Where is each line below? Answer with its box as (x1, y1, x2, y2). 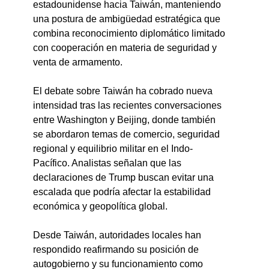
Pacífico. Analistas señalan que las (33, 158, 184, 169)
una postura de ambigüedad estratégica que (33, 14, 223, 25)
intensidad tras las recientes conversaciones (33, 100, 225, 111)
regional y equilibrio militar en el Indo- (33, 144, 193, 154)
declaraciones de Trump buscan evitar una (33, 172, 217, 183)
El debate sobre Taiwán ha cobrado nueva (33, 86, 216, 97)
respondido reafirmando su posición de (33, 244, 202, 255)
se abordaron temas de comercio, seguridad (33, 129, 223, 140)
